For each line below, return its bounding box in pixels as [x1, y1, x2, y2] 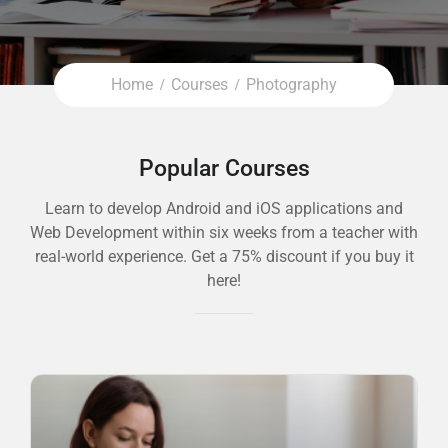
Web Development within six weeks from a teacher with [30, 223, 418, 242]
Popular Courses [138, 155, 310, 182]
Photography [246, 75, 337, 94]
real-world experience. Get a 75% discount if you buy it [34, 247, 414, 266]
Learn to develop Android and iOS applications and [45, 199, 403, 218]
